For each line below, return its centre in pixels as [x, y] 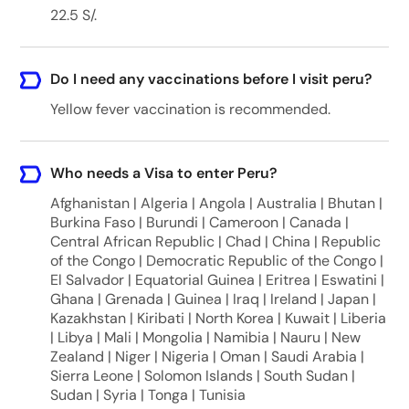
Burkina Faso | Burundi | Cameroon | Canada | [199, 222]
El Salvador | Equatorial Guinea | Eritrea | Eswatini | [217, 280]
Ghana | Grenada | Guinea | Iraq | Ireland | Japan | [213, 299]
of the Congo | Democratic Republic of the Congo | [216, 261]
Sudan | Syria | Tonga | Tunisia [147, 395]
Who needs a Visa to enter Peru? [163, 173]
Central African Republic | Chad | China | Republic [215, 241]
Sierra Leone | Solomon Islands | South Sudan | [202, 376]
